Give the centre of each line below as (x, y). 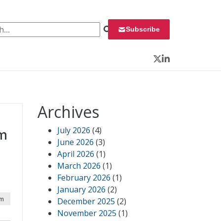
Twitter (166, 65)
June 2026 (75, 142)
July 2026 (74, 130)
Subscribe (143, 29)
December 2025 (86, 201)
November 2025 (87, 213)
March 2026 (79, 166)
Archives (68, 112)
